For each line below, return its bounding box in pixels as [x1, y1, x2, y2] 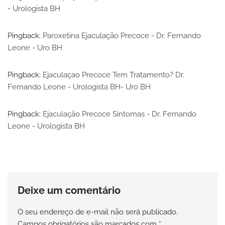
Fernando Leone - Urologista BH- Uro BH [8, 82, 151, 91]
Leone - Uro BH [8, 43, 62, 52]
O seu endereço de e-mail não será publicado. [18, 207, 178, 216]
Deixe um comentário [18, 184, 121, 196]
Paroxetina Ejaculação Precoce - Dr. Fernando [43, 31, 201, 40]
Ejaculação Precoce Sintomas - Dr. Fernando [43, 109, 196, 119]
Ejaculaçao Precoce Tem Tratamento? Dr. [43, 70, 184, 79]
